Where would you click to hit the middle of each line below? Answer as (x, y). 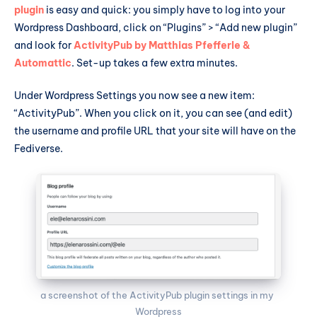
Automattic (43, 63)
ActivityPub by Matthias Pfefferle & (162, 46)
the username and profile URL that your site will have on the (155, 131)
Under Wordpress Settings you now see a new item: (134, 95)
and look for (44, 46)
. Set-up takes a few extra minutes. (155, 63)
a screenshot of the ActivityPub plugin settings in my (157, 295)
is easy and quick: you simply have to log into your (165, 10)
